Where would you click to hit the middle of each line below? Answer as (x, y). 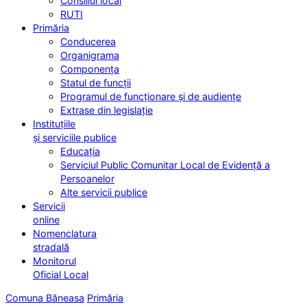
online (46, 220)
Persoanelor (87, 179)
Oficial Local (61, 275)
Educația (80, 151)
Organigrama (90, 56)
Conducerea (88, 42)
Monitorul (54, 261)
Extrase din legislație (107, 110)
